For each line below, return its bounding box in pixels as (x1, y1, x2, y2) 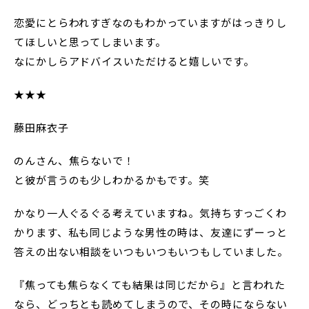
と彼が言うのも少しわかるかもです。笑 (14, 172, 210, 188)
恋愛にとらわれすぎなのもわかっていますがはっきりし (14, 15, 287, 30)
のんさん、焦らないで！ (14, 153, 134, 168)
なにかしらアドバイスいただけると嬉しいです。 (14, 54, 255, 69)
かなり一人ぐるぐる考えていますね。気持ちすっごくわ (14, 206, 287, 221)
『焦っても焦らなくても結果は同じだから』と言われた (14, 277, 286, 292)
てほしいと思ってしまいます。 (14, 34, 166, 50)
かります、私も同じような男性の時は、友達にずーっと (14, 225, 288, 240)
